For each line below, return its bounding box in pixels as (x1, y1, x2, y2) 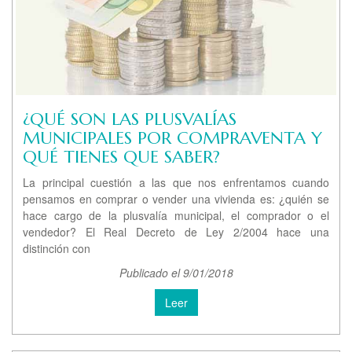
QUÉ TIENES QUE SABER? (23, 146, 220, 168)
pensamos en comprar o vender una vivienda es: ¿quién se (23, 191, 329, 207)
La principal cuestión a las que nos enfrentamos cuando (23, 174, 329, 191)
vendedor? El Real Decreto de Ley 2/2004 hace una (23, 224, 329, 240)
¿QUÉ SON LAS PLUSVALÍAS (23, 108, 236, 130)
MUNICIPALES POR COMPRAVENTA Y (23, 127, 322, 149)
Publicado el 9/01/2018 (119, 265, 233, 281)
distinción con (23, 240, 90, 257)
